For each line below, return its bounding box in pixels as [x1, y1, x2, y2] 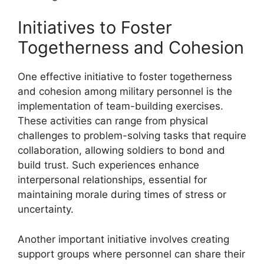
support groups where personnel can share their [18, 247, 245, 260]
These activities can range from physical [18, 115, 208, 127]
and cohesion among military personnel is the [18, 85, 232, 97]
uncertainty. [18, 203, 74, 215]
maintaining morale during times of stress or [18, 189, 226, 200]
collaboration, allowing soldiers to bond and [18, 144, 225, 156]
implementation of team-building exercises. [18, 100, 223, 112]
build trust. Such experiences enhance [18, 159, 199, 171]
